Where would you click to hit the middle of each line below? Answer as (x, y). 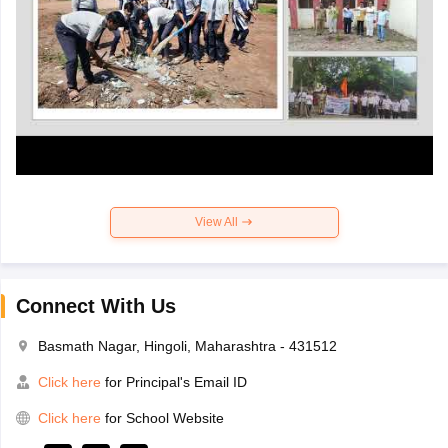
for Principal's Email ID (173, 381)
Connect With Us (95, 305)
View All (218, 221)
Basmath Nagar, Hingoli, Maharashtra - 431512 (187, 345)
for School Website (164, 417)
